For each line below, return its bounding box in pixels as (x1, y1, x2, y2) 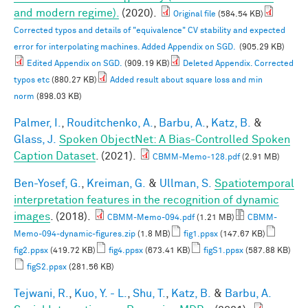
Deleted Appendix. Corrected (183, 59, 294, 68)
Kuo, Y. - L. (74, 287, 127, 299)
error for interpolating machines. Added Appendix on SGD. (14, 43, 237, 52)
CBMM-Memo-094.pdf (107, 213, 195, 222)
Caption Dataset (14, 150, 96, 162)
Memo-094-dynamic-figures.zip (14, 230, 135, 239)
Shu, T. (133, 287, 166, 299)
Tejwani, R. (14, 287, 69, 299)
